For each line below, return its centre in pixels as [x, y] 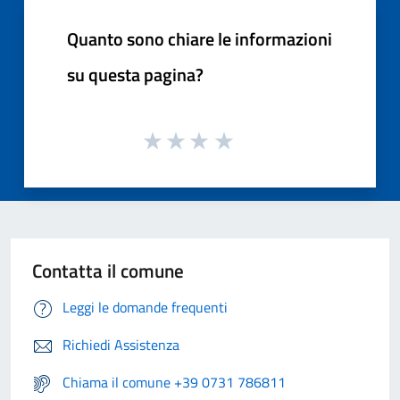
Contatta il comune [108, 271]
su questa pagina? [135, 74]
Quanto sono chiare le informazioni [200, 38]
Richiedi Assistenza [121, 345]
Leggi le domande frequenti [145, 308]
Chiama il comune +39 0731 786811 [174, 383]
